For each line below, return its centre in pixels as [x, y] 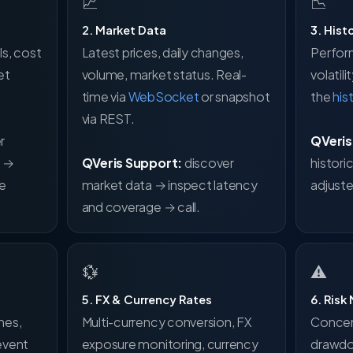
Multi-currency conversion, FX [167, 322]
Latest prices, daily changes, [162, 52]
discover [208, 163]
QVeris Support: [132, 163]
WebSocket [163, 97]
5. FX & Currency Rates [147, 299]
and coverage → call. [141, 207]
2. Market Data [124, 30]
